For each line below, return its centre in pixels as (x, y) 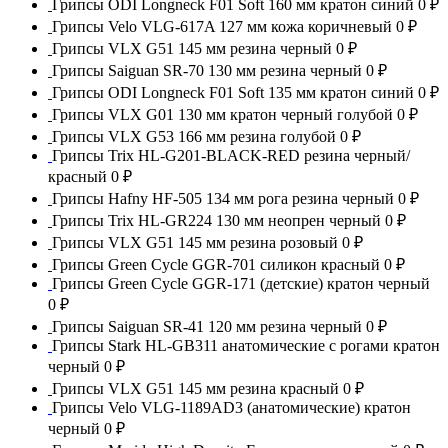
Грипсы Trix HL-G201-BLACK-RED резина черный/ (231, 155)
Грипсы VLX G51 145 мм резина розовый (197, 242)
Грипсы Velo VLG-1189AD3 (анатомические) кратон (231, 407)
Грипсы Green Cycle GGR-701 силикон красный (218, 264)
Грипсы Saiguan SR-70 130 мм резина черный (209, 70)
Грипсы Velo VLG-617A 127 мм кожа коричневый (224, 26)
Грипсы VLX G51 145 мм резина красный (197, 388)
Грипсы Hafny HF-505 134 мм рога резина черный (225, 198)
